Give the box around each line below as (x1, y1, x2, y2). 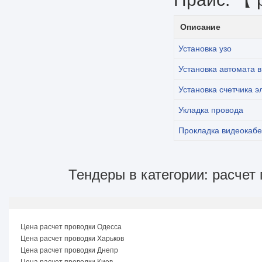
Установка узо (178, 44, 232, 53)
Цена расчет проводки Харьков (20, 235, 124, 243)
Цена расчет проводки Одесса (20, 223, 122, 231)
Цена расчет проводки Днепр (20, 246, 118, 254)
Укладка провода (178, 105, 243, 115)
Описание (180, 22, 220, 32)
